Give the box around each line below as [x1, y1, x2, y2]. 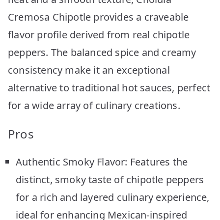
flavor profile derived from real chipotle [8, 27, 190, 41]
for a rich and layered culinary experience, [16, 190, 210, 204]
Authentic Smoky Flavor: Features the [16, 155, 188, 168]
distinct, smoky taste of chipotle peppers [16, 172, 204, 186]
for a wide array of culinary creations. [8, 98, 180, 112]
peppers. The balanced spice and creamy [8, 45, 196, 59]
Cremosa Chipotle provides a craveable [8, 10, 189, 24]
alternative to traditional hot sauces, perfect [8, 81, 211, 94]
